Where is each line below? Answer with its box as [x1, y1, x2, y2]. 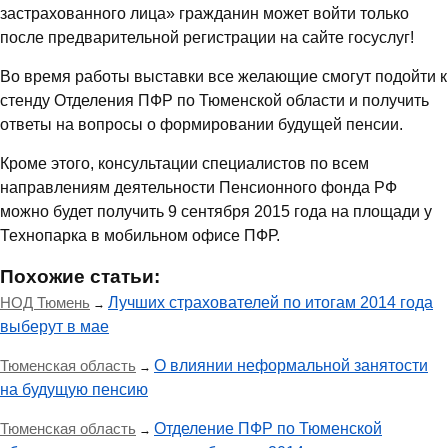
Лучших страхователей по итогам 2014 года [108, 294, 433, 311]
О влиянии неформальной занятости [154, 357, 428, 374]
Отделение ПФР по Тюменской [154, 420, 382, 437]
